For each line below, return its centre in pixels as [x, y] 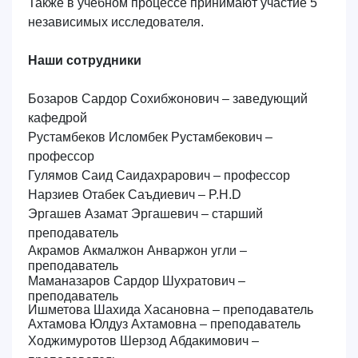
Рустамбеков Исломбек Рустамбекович [145, 137]
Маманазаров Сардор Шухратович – [137, 281]
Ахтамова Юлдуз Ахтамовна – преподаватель [164, 324]
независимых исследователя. [116, 22]
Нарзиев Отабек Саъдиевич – [118, 195]
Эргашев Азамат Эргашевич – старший [145, 214]
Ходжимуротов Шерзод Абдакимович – [143, 341]
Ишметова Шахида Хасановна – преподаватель [171, 310]
